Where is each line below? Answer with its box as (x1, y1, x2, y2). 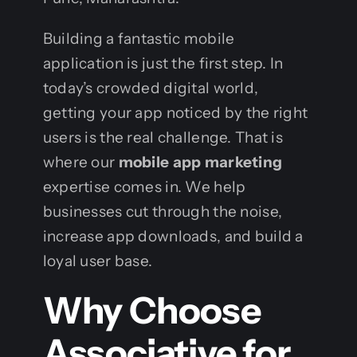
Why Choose (42, 287, 261, 333)
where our (42, 152, 119, 171)
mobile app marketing (118, 152, 283, 171)
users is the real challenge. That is (42, 127, 284, 147)
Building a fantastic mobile (42, 29, 235, 48)
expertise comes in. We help (42, 177, 246, 196)
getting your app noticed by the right (42, 103, 308, 122)
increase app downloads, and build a (42, 226, 304, 245)
